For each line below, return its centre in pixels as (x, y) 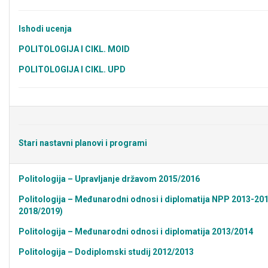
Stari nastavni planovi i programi (83, 143)
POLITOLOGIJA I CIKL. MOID (74, 49)
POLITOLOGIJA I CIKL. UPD (72, 69)
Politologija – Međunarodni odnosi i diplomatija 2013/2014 (136, 232)
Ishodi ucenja (45, 29)
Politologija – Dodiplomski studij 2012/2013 (106, 252)
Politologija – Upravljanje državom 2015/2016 (109, 179)
